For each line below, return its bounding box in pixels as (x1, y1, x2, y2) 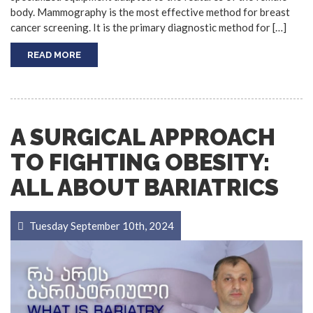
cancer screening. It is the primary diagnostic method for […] (10, 20, 286, 34)
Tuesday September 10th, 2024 (27, 219, 174, 232)
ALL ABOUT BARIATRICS (10, 173, 279, 201)
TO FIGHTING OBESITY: (10, 148, 270, 176)
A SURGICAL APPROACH (10, 123, 275, 151)
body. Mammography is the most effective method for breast (10, 5, 290, 18)
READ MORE (27, 49, 81, 60)
